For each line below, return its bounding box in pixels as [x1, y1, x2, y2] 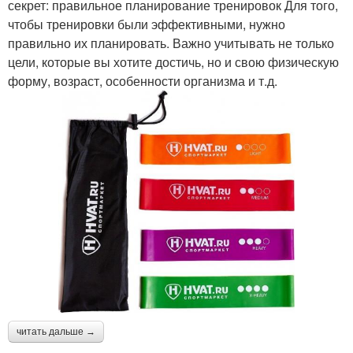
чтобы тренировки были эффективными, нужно [8, 14, 285, 33]
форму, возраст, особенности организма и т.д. [8, 71, 277, 90]
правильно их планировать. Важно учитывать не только [8, 33, 334, 52]
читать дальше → [17, 326, 95, 338]
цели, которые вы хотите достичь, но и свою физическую [8, 52, 339, 71]
